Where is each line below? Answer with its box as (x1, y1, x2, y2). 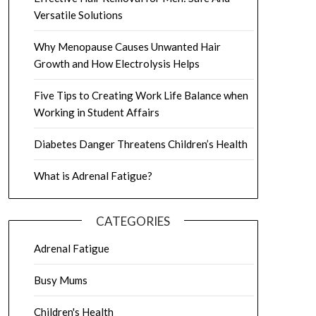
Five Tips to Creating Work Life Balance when (33, 89, 248, 102)
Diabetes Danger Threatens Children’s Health (33, 138, 248, 150)
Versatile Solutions (33, 8, 123, 21)
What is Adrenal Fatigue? (33, 169, 152, 182)
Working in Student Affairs (33, 106, 159, 119)
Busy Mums (33, 274, 87, 286)
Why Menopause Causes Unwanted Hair (33, 40, 221, 53)
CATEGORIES (96, 214, 171, 229)
